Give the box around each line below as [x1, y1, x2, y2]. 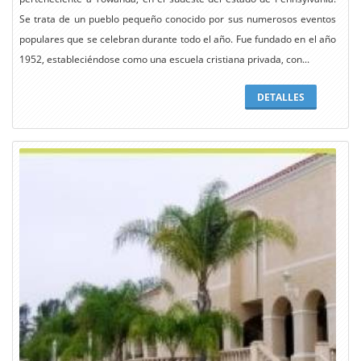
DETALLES [257, 89, 305, 104]
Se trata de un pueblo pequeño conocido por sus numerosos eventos [19, 12, 336, 27]
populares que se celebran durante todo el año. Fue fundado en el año [19, 32, 336, 47]
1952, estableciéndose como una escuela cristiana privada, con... [19, 52, 309, 67]
